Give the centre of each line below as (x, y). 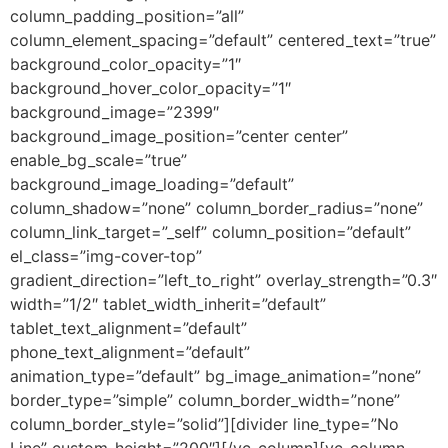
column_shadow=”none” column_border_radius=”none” (216, 207)
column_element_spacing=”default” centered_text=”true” (223, 39)
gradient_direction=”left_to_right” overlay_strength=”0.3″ (223, 279)
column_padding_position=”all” (127, 15)
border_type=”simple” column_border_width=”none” (205, 399)
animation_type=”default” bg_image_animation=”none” (215, 375)
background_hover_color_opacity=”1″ (150, 87)
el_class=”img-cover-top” (106, 255)
